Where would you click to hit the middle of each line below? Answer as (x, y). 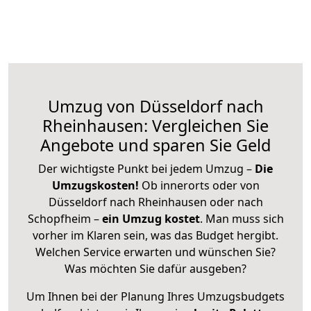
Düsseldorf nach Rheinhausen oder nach (155, 202)
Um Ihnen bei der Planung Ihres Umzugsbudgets (155, 296)
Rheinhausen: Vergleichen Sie (155, 125)
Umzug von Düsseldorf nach (155, 106)
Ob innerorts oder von (200, 185)
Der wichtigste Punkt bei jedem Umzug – (146, 168)
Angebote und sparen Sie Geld (155, 145)
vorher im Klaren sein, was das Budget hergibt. (155, 235)
